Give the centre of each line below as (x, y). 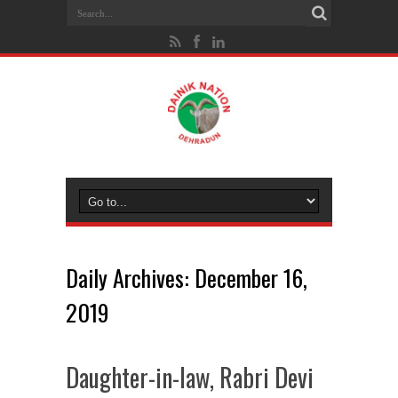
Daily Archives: (130, 278)
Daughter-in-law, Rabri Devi (190, 377)
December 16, (251, 278)
